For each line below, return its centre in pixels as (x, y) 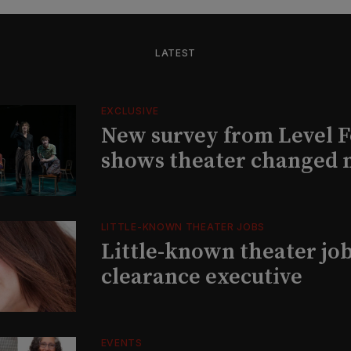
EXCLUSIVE (130, 110)
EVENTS (121, 342)
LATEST (175, 52)
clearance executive (201, 277)
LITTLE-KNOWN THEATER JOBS (183, 226)
